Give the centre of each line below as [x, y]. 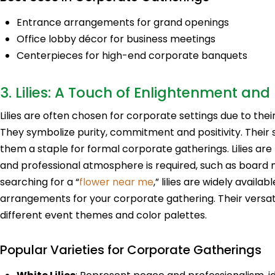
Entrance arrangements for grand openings [123, 22]
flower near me [116, 182]
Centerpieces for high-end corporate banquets [132, 55]
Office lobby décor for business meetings [116, 39]
